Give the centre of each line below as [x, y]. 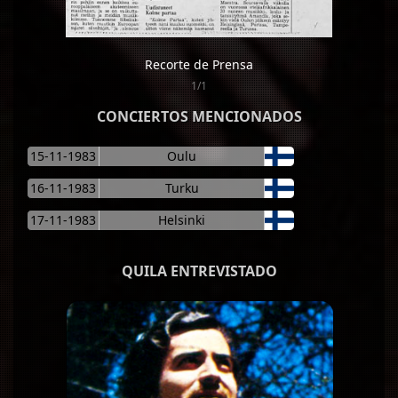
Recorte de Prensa [199, 64]
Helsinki [182, 219]
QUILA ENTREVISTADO [199, 271]
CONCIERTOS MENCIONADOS [199, 116]
